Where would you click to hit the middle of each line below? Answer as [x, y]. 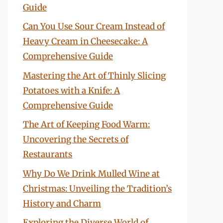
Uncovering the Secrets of [76, 139]
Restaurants [48, 154]
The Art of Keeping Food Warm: [86, 124]
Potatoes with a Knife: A [71, 90]
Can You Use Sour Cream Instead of [94, 26]
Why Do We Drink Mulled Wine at [91, 173]
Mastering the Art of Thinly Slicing [94, 75]
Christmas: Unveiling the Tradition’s [97, 188]
